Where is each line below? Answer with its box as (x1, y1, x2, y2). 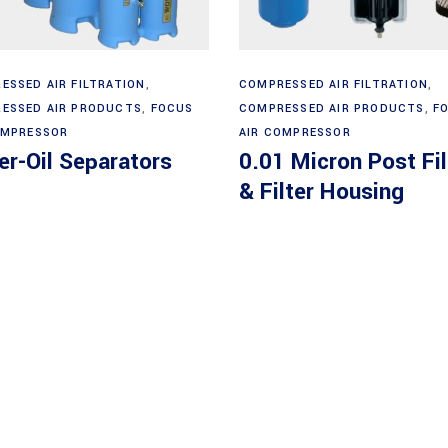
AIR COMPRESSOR (239, 124, 351, 140)
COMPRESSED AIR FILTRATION (239, 76, 428, 92)
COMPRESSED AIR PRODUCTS (239, 100, 425, 116)
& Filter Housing (239, 175, 404, 208)
